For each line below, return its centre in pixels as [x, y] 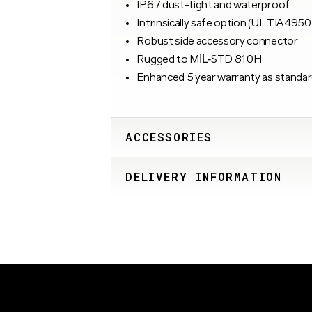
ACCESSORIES [169, 136]
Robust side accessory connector [217, 41]
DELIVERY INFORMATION [204, 176]
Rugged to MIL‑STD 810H [199, 60]
